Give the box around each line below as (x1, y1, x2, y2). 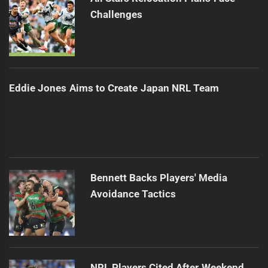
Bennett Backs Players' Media (90, 172, 228, 184)
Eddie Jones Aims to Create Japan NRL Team (9, 82, 220, 95)
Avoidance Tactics (90, 188, 176, 200)
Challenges (90, 8, 142, 21)
